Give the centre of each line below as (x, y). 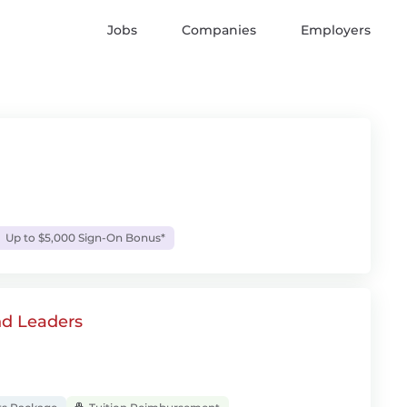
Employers (336, 30)
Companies (219, 30)
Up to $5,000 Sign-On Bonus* (84, 238)
